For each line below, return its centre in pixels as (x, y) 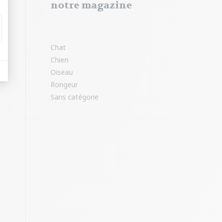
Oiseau (62, 72)
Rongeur (64, 84)
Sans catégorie (75, 97)
